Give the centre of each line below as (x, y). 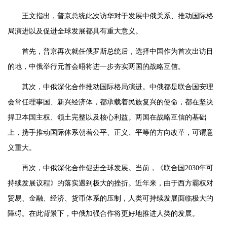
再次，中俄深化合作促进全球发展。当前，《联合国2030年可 (118, 168)
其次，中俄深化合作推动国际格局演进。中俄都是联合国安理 (118, 87)
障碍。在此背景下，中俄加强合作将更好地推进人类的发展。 (103, 214)
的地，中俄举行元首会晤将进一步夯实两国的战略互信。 (96, 67)
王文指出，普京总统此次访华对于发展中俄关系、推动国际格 (118, 16)
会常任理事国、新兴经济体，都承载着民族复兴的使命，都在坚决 (110, 102)
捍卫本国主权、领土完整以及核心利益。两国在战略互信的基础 (107, 118)
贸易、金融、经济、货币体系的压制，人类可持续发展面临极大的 (110, 199)
